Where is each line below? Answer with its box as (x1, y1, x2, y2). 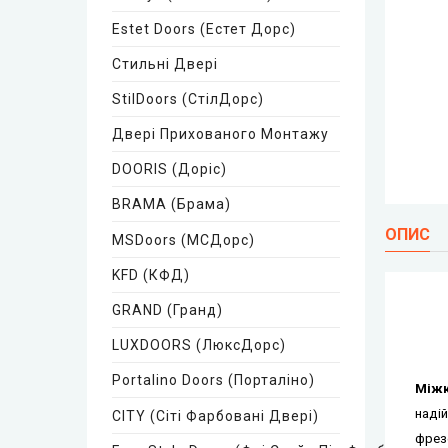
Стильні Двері (112, 56, 218, 72)
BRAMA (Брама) (112, 196, 231, 212)
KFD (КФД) (112, 267, 190, 283)
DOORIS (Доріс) (112, 161, 227, 177)
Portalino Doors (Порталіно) (112, 372, 315, 388)
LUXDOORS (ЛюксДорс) (112, 337, 286, 353)
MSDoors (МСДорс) (112, 232, 255, 248)
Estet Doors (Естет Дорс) (112, 21, 296, 37)
